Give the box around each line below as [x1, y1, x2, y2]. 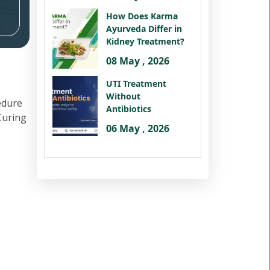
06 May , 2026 [106, 121, 169, 135]
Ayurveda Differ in [106, 22, 182, 34]
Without [106, 90, 140, 102]
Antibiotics [106, 102, 151, 115]
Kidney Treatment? [106, 35, 184, 47]
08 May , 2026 [106, 54, 169, 67]
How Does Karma [106, 10, 178, 22]
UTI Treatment [106, 77, 166, 89]
